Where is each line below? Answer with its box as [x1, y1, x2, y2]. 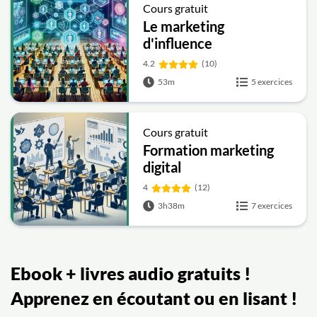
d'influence [143, 35, 213, 52]
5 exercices [251, 76, 292, 87]
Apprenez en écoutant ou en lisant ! [11, 287, 297, 309]
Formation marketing [143, 142, 275, 158]
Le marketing [143, 18, 225, 35]
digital [143, 158, 182, 175]
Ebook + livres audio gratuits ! [11, 263, 250, 284]
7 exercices [251, 200, 292, 211]
